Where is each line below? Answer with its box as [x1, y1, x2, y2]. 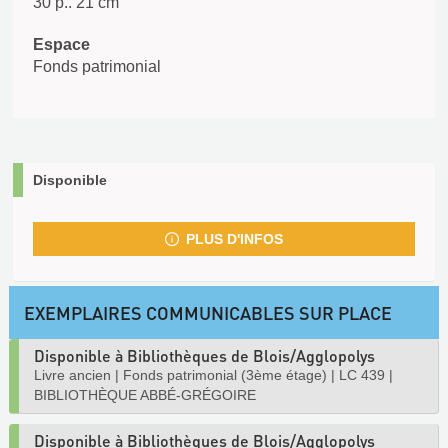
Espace [33, 36, 90, 53]
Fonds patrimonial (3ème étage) [123, 367, 327, 383]
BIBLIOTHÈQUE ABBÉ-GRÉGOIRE [34, 387, 256, 403]
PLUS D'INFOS [185, 231, 283, 247]
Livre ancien [34, 367, 111, 383]
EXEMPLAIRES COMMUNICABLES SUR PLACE [24, 301, 392, 324]
